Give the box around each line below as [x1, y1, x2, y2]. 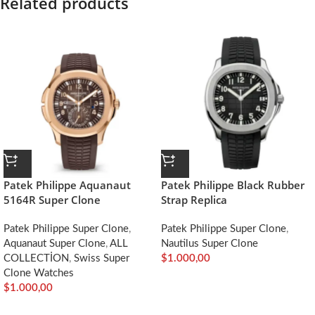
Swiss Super [74, 253, 129, 264]
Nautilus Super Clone [161, 238, 258, 250]
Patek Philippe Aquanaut [4, 178, 131, 193]
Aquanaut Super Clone [4, 238, 105, 250]
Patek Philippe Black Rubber [161, 178, 304, 193]
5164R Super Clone [4, 193, 101, 207]
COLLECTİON [4, 253, 69, 264]
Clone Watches [4, 268, 74, 279]
